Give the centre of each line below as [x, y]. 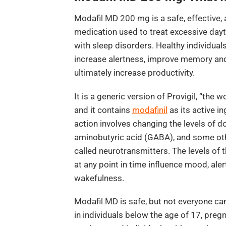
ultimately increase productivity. [134, 73]
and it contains [103, 110]
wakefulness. [99, 178]
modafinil [150, 110]
